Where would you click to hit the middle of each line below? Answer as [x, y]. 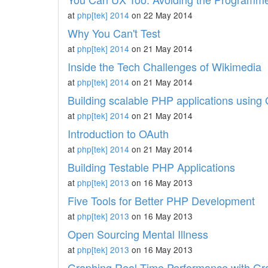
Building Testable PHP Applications [151, 167]
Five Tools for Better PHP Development [161, 200]
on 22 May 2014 [161, 15]
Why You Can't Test [114, 33]
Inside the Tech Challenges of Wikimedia [165, 66]
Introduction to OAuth [118, 133]
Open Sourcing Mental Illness [138, 234]
